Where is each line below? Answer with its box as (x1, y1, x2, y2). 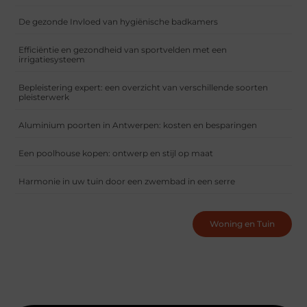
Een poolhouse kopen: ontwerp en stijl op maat (19, 147, 214, 158)
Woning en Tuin (209, 218, 275, 229)
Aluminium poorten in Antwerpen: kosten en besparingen (19, 119, 258, 130)
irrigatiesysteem (19, 53, 86, 64)
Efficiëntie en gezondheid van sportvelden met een (19, 44, 228, 55)
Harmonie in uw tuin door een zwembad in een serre (19, 175, 236, 186)
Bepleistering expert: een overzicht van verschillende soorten (19, 82, 269, 93)
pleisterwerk (19, 91, 70, 102)
